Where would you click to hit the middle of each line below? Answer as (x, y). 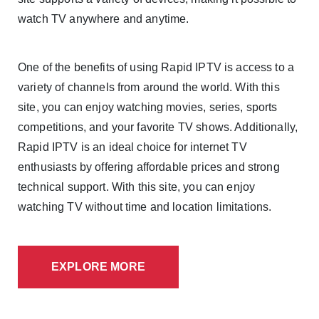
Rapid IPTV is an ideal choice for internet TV (132, 147)
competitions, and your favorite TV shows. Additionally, (158, 127)
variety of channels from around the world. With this (149, 88)
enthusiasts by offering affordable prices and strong (149, 167)
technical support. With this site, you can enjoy (137, 187)
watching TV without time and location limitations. (145, 207)
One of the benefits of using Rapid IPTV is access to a (156, 68)
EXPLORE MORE (98, 267)
